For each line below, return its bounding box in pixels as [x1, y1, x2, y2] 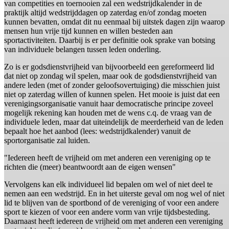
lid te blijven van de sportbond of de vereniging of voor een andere [4, 198, 219, 208]
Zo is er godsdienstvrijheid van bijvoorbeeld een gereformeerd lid [4, 62, 214, 72]
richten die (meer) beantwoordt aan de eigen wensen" [4, 163, 176, 172]
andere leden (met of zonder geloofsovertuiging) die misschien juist [4, 81, 220, 90]
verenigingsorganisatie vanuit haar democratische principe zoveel [4, 99, 213, 108]
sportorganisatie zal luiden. [4, 136, 90, 145]
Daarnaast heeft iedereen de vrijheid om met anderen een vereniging [4, 217, 223, 226]
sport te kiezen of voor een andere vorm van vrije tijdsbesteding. [4, 208, 210, 217]
